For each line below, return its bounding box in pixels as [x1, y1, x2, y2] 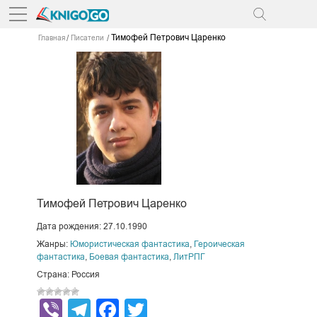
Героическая [193, 239, 245, 250]
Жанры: [36, 239, 70, 250]
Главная [38, 34, 65, 42]
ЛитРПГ [173, 252, 205, 263]
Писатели [70, 34, 104, 42]
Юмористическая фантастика [69, 239, 190, 250]
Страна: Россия [36, 269, 100, 279]
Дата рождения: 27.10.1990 [36, 221, 147, 232]
